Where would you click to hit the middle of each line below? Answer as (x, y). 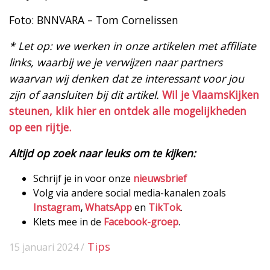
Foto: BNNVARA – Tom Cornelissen (94, 20)
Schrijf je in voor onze (83, 178)
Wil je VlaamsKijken (211, 94)
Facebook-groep (141, 221)
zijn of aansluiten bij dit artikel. (84, 94)
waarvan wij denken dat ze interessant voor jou (127, 78)
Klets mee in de (68, 221)
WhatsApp (108, 207)
